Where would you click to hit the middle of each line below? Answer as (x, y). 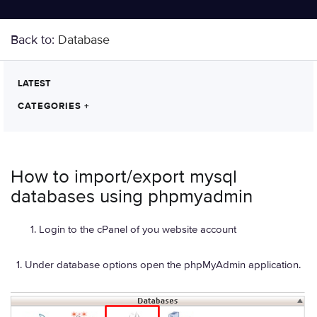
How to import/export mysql (124, 177)
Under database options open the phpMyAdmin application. (163, 265)
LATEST (34, 83)
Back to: (34, 40)
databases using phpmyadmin (132, 197)
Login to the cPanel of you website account (138, 229)
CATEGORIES (51, 106)
